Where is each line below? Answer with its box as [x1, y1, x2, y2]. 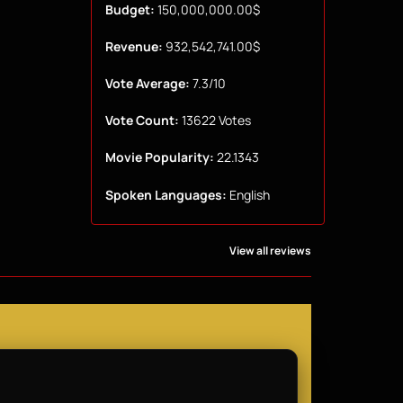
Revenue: [104, 38, 163, 56]
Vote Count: [104, 112, 179, 130]
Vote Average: [104, 75, 190, 93]
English [226, 185, 270, 203]
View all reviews [229, 242, 311, 258]
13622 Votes [178, 112, 251, 130]
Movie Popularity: [104, 148, 214, 166]
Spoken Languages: [104, 185, 227, 203]
